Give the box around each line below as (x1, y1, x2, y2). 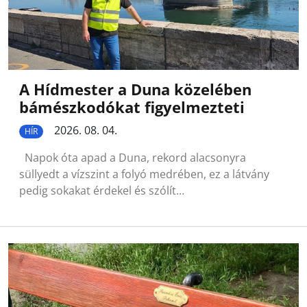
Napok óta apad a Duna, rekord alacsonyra (19, 150, 246, 166)
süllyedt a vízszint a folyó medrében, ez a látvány (19, 167, 269, 182)
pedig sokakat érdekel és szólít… (19, 183, 184, 199)
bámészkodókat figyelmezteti (19, 97, 245, 117)
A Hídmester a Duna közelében (19, 79, 251, 99)
